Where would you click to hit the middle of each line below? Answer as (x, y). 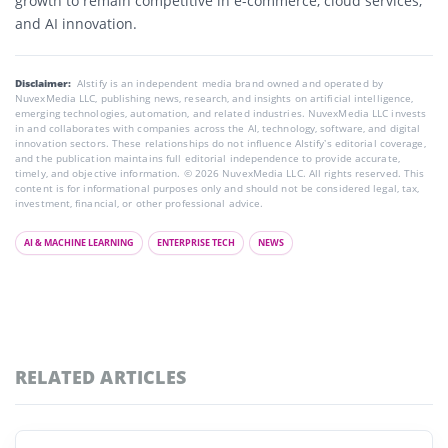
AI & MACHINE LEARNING (79, 242)
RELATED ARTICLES (100, 376)
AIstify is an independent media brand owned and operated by (230, 82)
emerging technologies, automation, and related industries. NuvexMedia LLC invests (221, 112)
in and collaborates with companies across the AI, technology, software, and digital (218, 127)
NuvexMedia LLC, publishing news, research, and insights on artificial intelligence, (214, 97)
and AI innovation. (76, 23)
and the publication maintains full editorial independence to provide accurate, (207, 157)
